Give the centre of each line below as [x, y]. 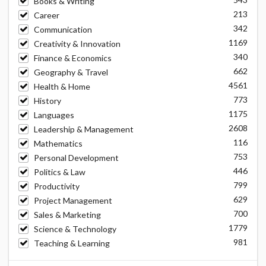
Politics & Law [59, 172]
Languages [54, 115]
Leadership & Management [83, 129]
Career [46, 15]
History [47, 101]
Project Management [73, 200]
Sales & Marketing [67, 215]
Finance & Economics [72, 58]
